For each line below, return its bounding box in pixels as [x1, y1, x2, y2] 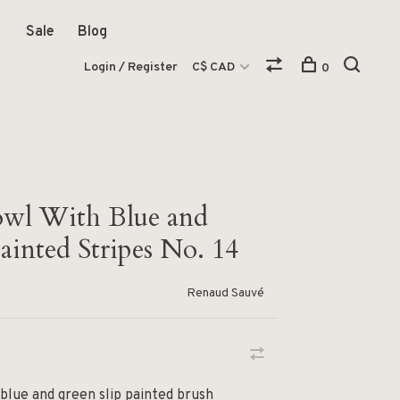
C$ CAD [192, 60, 237, 75]
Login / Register [84, 60, 178, 75]
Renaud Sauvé [187, 286, 264, 301]
